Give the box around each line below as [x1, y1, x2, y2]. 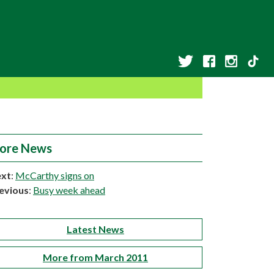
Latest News [67, 223, 124, 235]
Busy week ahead [33, 184, 105, 196]
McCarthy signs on [15, 169, 94, 181]
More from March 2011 [43, 251, 148, 263]
